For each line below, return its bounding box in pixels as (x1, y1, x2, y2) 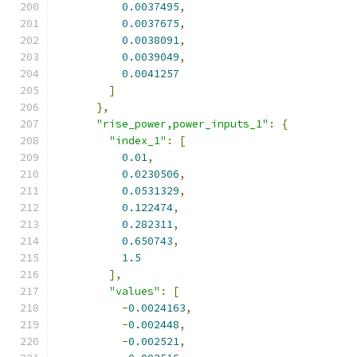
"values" (109, 284, 160, 298)
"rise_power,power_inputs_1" (96, 117, 269, 131)
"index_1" (109, 134, 167, 147)
